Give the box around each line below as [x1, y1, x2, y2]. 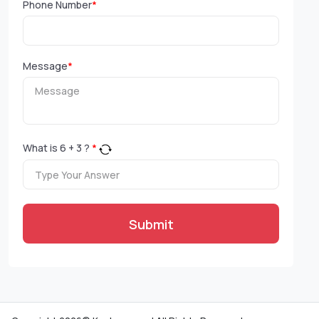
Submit [128, 215, 174, 233]
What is [23, 141, 60, 155]
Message [23, 59, 68, 73]
